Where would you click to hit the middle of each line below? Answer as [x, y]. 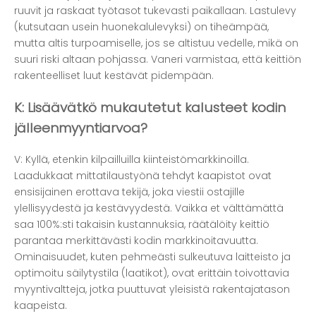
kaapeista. [41, 305]
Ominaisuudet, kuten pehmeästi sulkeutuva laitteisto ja [152, 256]
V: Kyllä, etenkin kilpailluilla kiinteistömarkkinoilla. [132, 159]
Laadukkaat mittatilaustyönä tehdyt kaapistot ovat [143, 175]
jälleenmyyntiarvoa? [81, 128]
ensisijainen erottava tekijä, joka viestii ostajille [129, 192]
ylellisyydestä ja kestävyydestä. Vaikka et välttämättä [149, 208]
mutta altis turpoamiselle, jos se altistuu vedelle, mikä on [156, 43]
